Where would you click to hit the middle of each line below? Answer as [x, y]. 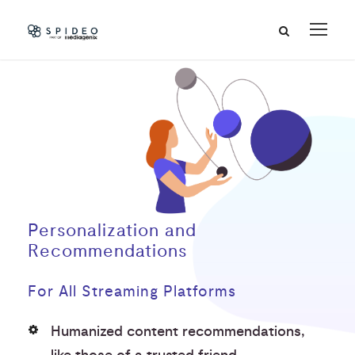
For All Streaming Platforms [132, 291]
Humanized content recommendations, [178, 331]
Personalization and [112, 231]
